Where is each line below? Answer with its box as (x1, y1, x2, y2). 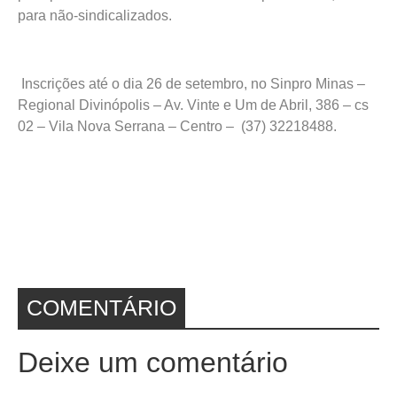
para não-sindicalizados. (18, 8, 172, 24)
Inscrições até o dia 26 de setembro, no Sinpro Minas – (18, 76, 365, 92)
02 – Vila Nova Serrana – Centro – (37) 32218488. (18, 119, 337, 135)
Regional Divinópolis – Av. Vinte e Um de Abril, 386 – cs (18, 97, 369, 113)
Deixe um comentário (18, 346, 288, 378)
